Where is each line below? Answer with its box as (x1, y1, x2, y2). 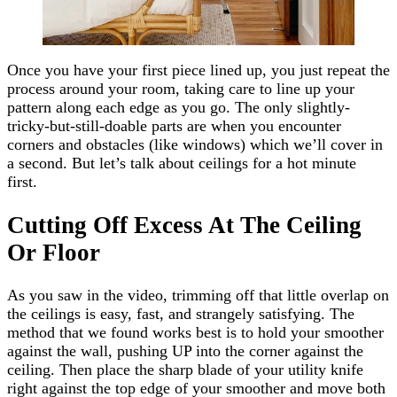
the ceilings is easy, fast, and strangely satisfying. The (7, 305, 354, 323)
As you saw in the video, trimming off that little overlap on (7, 286, 389, 305)
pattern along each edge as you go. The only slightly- (7, 98, 350, 117)
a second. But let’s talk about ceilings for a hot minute (7, 154, 356, 173)
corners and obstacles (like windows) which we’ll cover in (7, 136, 383, 154)
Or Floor (7, 238, 100, 266)
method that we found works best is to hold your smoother (7, 323, 384, 342)
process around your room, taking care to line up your (7, 80, 354, 98)
